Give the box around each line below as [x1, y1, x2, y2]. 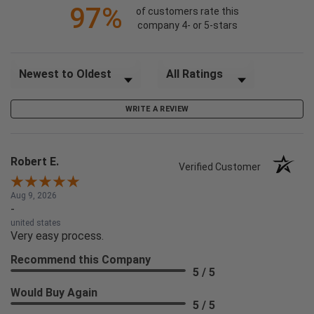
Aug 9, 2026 [11, 191, 57, 201]
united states [11, 218, 61, 228]
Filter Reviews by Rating [157, 61, 275, 74]
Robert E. [11, 155, 59, 169]
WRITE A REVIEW [125, 104, 189, 114]
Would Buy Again [11, 286, 97, 300]
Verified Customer [179, 161, 268, 173]
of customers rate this [135, 6, 239, 18]
